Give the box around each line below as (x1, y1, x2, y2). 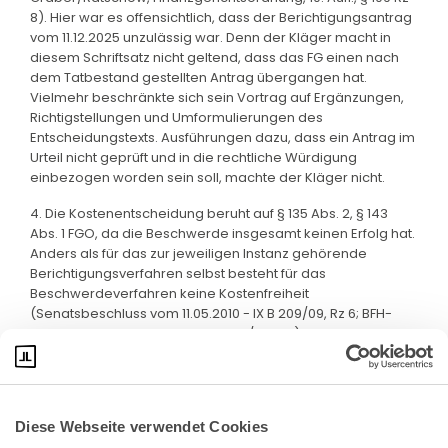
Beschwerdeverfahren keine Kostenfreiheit (30, 283, 309, 303)
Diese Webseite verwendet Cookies (15, 418, 268, 435)
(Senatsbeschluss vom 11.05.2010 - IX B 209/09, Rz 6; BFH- (30, 303, 392, 323)
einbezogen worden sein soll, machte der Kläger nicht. (30, 167, 385, 187)
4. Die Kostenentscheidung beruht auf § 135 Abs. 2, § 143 (30, 203, 388, 223)
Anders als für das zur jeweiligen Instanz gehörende (30, 243, 367, 263)
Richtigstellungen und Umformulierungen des (30, 107, 323, 127)
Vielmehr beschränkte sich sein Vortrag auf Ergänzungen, (30, 87, 404, 107)
